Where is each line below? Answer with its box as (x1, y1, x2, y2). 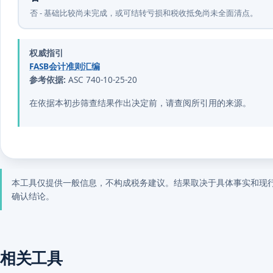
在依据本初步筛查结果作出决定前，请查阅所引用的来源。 (29, 97, 251, 109)
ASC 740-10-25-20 (66, 74, 137, 86)
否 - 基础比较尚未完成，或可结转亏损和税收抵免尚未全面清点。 (29, 7, 258, 18)
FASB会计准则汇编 (29, 60, 100, 73)
